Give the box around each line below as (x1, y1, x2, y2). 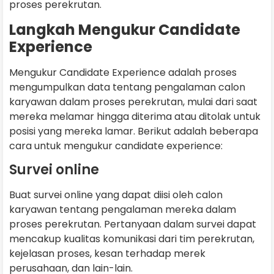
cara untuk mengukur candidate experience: (9, 138, 225, 153)
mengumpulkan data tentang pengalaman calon (9, 80, 245, 94)
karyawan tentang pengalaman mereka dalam (9, 202, 236, 217)
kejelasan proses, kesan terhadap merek (9, 246, 206, 261)
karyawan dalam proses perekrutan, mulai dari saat (9, 94, 257, 109)
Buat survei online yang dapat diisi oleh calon (9, 188, 223, 202)
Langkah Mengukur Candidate (9, 19, 240, 40)
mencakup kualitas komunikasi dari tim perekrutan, (9, 232, 254, 246)
